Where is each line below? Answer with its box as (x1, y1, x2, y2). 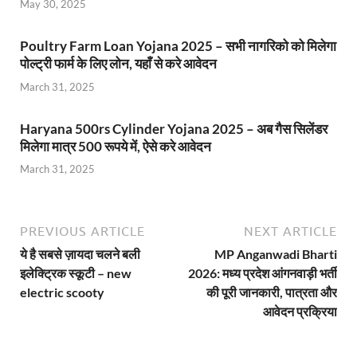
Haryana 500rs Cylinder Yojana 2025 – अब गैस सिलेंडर (20, 120, 328, 137)
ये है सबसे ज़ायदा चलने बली (20, 246, 140, 262)
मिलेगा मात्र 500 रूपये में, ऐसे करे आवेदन (20, 137, 211, 155)
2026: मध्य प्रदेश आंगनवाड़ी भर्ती (188, 265, 337, 281)
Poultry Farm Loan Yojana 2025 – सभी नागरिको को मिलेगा (20, 37, 336, 55)
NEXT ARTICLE (244, 224, 337, 239)
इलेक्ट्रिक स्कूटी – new (20, 265, 131, 281)
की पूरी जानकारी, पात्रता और (206, 284, 337, 300)
